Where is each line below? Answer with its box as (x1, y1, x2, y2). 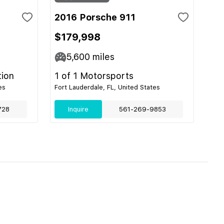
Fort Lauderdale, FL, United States (54, 83, 160, 91)
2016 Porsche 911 (54, 12, 135, 22)
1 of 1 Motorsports (54, 70, 133, 81)
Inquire (67, 105, 88, 113)
